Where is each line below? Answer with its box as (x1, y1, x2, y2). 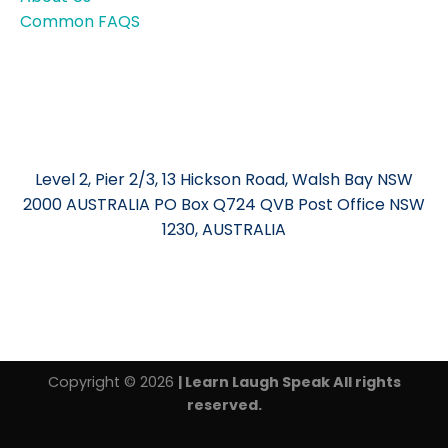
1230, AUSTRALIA (162, 217, 286, 241)
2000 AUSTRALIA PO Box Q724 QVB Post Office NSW (23, 192, 425, 216)
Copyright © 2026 (47, 371, 178, 392)
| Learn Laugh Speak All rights (177, 371, 401, 392)
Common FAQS (20, 9, 140, 33)
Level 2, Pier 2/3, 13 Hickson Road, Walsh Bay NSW (35, 167, 413, 191)
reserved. (186, 394, 262, 415)
